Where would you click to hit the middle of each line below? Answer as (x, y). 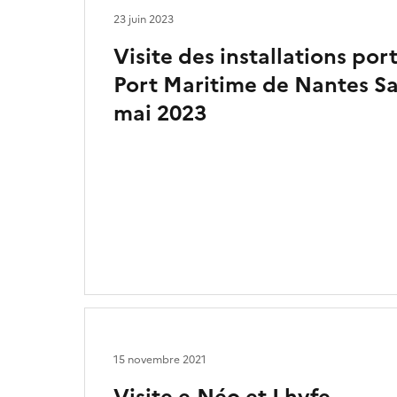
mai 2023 (160, 113)
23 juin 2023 (144, 19)
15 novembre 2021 (160, 360)
